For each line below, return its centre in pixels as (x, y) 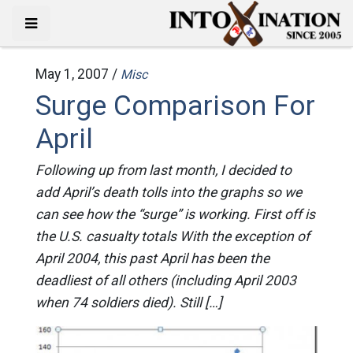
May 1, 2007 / (78, 74)
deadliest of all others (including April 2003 (165, 281)
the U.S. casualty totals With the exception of (172, 236)
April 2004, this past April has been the (152, 258)
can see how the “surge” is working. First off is (175, 214)
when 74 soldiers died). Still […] (128, 303)
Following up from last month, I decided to (163, 170)
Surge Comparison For (175, 106)
